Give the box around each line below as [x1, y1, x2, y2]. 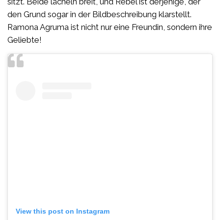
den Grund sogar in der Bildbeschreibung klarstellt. [7, 9, 192, 19]
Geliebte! [7, 34, 42, 45]
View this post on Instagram [16, 207, 110, 215]
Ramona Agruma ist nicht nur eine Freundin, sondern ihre [7, 22, 212, 32]
